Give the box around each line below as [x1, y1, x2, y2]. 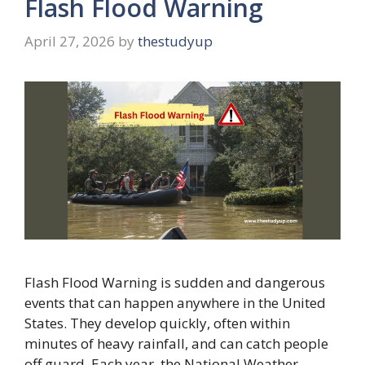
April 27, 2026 [24, 32, 115, 51]
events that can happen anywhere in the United [24, 293, 326, 313]
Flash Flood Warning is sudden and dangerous [24, 273, 325, 292]
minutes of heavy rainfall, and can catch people [24, 334, 328, 354]
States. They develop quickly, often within [24, 314, 290, 333]
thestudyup [138, 32, 213, 51]
